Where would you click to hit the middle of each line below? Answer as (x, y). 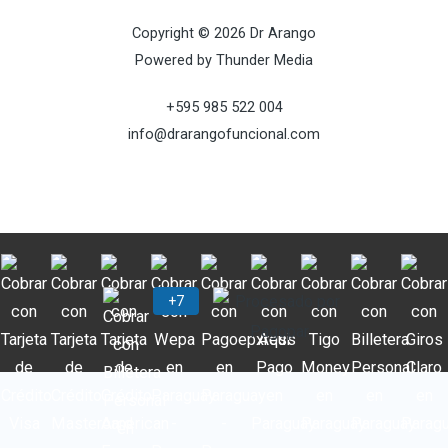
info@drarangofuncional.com (224, 134)
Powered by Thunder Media (224, 60)
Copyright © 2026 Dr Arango (224, 33)
